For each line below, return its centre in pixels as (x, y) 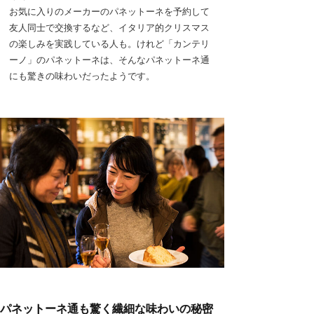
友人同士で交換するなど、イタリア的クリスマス (109, 28)
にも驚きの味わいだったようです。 (82, 76)
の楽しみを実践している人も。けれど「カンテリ (109, 44)
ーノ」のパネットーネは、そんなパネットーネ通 (109, 60)
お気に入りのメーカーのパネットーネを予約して (109, 12)
